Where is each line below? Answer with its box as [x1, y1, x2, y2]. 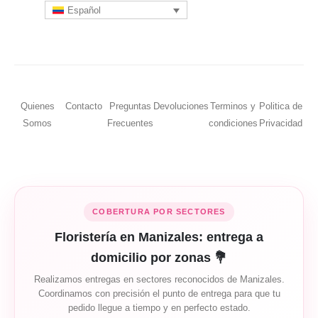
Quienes [20, 101, 55, 112]
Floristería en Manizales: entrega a [55, 229, 263, 244]
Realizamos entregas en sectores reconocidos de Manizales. [33, 273, 285, 285]
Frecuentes [106, 118, 153, 129]
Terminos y [210, 101, 256, 112]
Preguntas [109, 101, 151, 112]
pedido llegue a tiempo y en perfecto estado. [67, 302, 251, 313]
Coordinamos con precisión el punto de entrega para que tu [38, 287, 280, 299]
